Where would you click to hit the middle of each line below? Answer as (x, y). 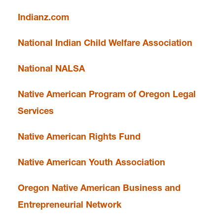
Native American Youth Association (92, 162)
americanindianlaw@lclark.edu (122, 109)
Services (36, 111)
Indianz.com (43, 17)
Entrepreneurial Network (70, 204)
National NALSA (51, 68)
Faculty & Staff (56, 15)
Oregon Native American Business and (99, 188)
